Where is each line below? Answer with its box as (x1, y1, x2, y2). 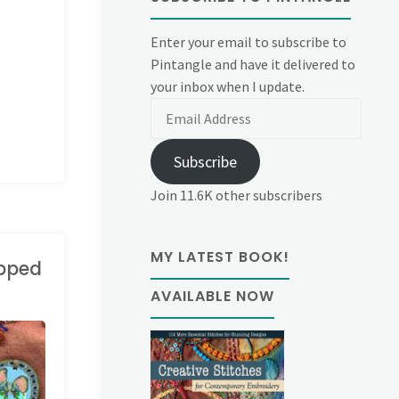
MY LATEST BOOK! (151, 247, 290, 268)
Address (150, 121, 198, 140)
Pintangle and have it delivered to (151, 55, 356, 74)
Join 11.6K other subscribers (151, 186, 323, 205)
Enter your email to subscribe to (151, 33, 347, 52)
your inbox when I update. (151, 77, 305, 96)
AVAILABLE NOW (151, 286, 275, 307)
